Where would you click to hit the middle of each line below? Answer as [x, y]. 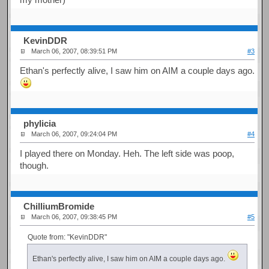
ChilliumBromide [59, 207]
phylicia [40, 124]
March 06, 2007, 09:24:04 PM [74, 134]
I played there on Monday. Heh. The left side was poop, [127, 153]
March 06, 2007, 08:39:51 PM [74, 51]
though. [35, 165]
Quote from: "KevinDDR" [67, 237]
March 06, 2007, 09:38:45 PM [74, 217]
